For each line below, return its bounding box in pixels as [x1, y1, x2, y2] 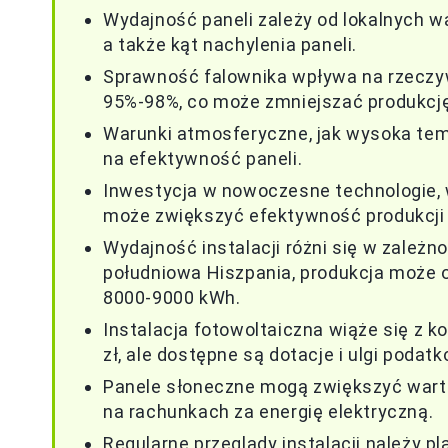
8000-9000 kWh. [103, 287, 241, 308]
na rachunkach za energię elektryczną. [103, 401, 434, 422]
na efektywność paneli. [103, 148, 303, 169]
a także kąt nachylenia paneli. [103, 34, 358, 55]
